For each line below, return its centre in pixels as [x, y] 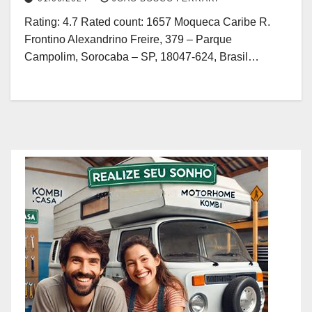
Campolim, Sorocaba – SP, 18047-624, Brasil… [142, 56]
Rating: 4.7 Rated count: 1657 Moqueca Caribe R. [147, 22]
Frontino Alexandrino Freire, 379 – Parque [128, 39]
